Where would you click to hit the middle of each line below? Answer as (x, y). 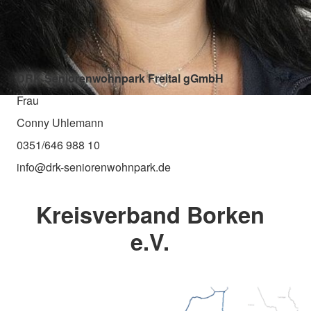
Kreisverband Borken (150, 215)
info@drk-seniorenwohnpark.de (94, 167)
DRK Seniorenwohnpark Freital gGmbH (120, 78)
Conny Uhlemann (60, 123)
